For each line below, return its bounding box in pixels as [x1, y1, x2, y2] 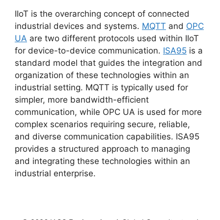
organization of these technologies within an [15, 70, 189, 80]
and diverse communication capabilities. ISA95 [15, 132, 199, 141]
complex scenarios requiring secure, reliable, [15, 119, 190, 129]
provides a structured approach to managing [15, 144, 190, 154]
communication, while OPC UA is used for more [15, 107, 202, 117]
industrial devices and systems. [15, 21, 142, 31]
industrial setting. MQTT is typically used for [15, 82, 188, 92]
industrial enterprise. [15, 168, 96, 178]
